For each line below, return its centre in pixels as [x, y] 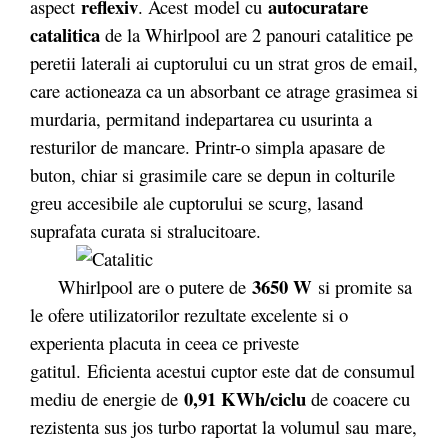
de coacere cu [360, 398]
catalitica [67, 34]
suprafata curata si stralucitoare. [145, 230]
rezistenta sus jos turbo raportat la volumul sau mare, [223, 426]
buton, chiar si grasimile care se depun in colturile [212, 174]
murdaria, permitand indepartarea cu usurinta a [201, 118]
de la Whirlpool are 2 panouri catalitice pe [259, 34]
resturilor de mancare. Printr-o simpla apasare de [207, 146]
